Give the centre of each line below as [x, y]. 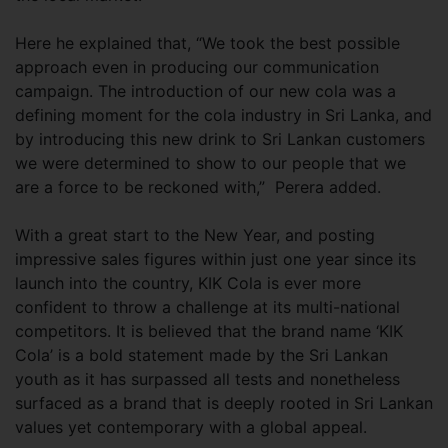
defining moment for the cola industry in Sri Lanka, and [223, 115]
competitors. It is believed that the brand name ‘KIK [209, 331]
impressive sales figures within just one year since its [215, 259]
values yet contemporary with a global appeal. [191, 427]
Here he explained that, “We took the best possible [207, 43]
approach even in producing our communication [197, 67]
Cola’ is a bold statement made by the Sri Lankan [201, 355]
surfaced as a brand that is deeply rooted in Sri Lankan [224, 403]
